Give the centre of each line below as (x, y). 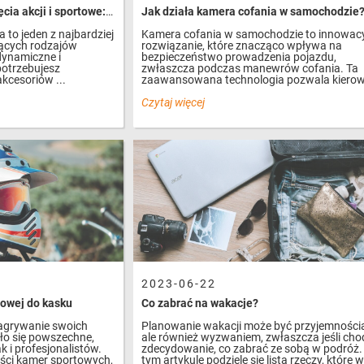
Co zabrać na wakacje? (200, 303)
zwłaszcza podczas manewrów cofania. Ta (250, 68)
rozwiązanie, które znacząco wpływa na (242, 45)
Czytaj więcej (173, 102)
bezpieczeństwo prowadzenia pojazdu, (239, 56)
